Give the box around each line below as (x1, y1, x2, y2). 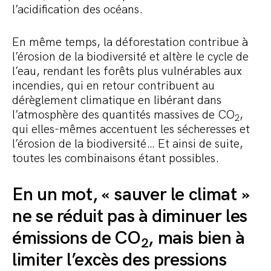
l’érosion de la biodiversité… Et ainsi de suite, (12, 137, 243, 152)
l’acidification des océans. (12, 2, 146, 18)
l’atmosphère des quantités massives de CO (12, 108, 235, 123)
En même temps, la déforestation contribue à (12, 35, 248, 50)
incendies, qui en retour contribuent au (12, 79, 215, 94)
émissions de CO (12, 227, 141, 250)
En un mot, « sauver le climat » (12, 184, 250, 206)
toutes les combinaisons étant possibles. (12, 151, 223, 166)
